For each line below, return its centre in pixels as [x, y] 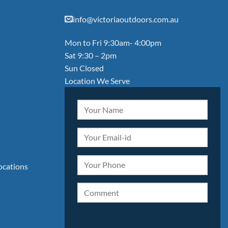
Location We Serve [97, 81]
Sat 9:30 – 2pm [91, 55]
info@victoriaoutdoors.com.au [126, 19]
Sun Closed [84, 68]
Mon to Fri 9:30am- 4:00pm [113, 43]
